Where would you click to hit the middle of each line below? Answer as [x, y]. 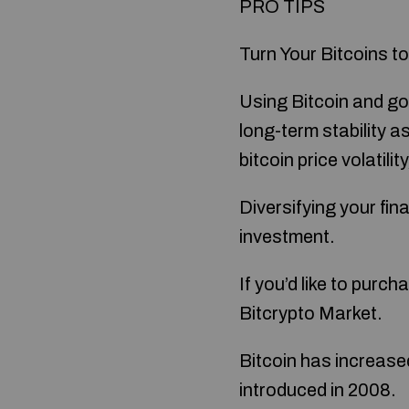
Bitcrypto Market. [311, 313]
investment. [287, 236]
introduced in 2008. [318, 390]
